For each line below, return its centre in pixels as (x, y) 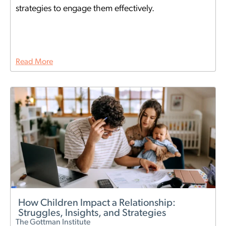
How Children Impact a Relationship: (97, 204)
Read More (34, 62)
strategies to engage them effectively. (85, 9)
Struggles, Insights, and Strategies (92, 214)
